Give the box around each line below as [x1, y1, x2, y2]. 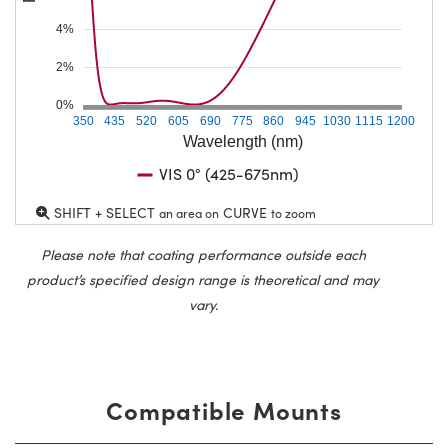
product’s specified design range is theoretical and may [27, 269, 379, 289]
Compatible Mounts [106, 392, 342, 426]
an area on [159, 204, 219, 221]
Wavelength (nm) [182, 132, 303, 150]
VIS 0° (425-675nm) [158, 162, 299, 184]
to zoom [271, 204, 316, 221]
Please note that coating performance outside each [40, 244, 366, 264]
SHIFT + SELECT [50, 202, 159, 222]
